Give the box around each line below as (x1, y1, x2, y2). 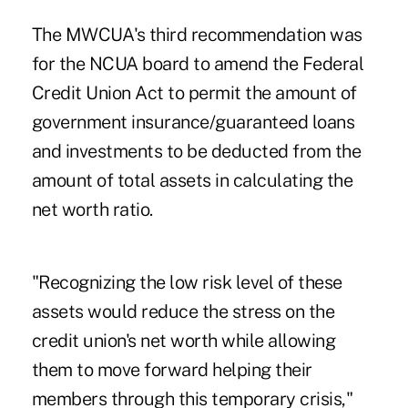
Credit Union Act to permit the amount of (31, 82, 357, 105)
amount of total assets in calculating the (31, 169, 353, 192)
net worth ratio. (31, 199, 153, 221)
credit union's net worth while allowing (31, 330, 336, 352)
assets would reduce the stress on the (31, 301, 335, 323)
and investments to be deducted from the (31, 140, 362, 163)
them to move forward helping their (31, 359, 312, 382)
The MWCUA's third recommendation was (31, 24, 362, 46)
